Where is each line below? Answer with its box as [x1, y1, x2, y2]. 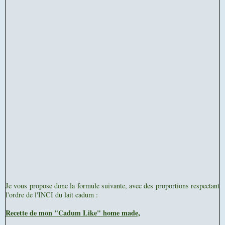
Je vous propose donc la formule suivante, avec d [6, 181, 148, 191]
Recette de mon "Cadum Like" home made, [6, 207, 140, 218]
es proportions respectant [147, 181, 220, 191]
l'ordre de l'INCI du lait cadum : [6, 190, 98, 200]
